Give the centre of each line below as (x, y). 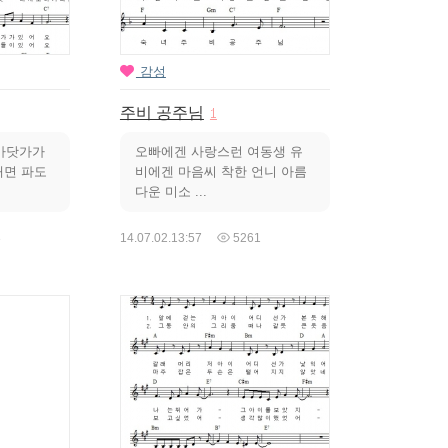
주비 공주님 (161, 113)
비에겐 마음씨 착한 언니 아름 (220, 172)
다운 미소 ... (170, 192)
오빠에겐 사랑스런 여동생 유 (218, 152)
